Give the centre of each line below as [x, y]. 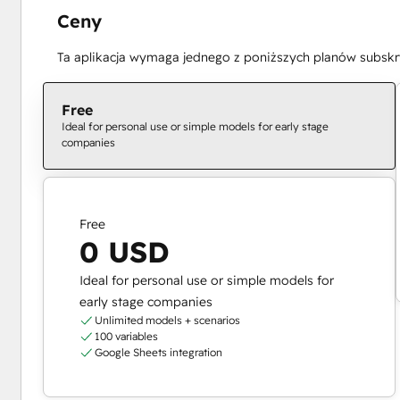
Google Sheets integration [159, 352]
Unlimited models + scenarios [168, 320]
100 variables [127, 336]
